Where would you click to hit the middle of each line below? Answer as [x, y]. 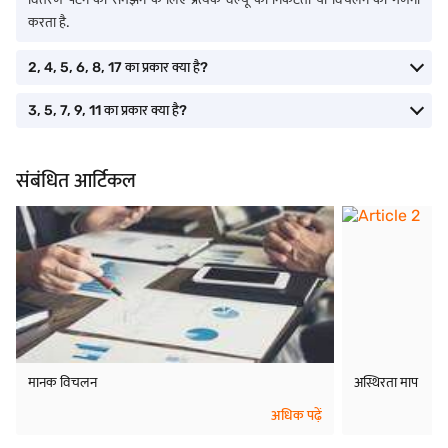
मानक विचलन [62, 382]
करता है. [49, 22]
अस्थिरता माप [386, 382]
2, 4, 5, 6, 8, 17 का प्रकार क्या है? [118, 67]
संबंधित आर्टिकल [76, 180]
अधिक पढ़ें [297, 415]
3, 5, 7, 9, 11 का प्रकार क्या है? [107, 110]
